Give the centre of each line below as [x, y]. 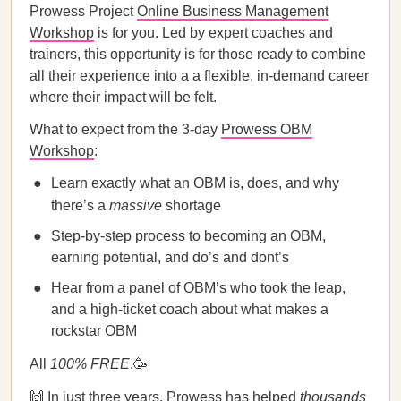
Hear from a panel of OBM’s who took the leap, [198, 288]
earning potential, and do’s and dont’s [170, 257]
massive [137, 205]
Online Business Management [233, 11]
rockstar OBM [94, 331]
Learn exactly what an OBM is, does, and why [195, 183]
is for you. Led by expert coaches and [213, 33]
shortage [193, 205]
